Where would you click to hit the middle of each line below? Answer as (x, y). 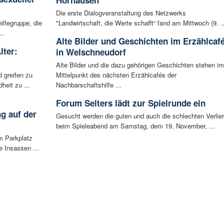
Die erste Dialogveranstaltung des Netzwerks (121, 12)
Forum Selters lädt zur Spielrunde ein (130, 103)
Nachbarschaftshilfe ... (88, 84)
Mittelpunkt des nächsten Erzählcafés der (116, 74)
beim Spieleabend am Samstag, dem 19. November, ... (135, 125)
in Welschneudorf (91, 52)
